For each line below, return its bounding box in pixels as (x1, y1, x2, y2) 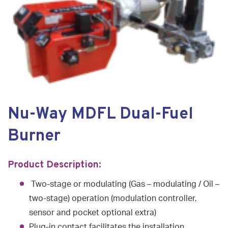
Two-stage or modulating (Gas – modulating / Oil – (29, 180, 219, 188)
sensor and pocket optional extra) (29, 208, 156, 217)
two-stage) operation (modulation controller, (29, 194, 197, 203)
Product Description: (8, 158, 104, 171)
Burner (8, 126, 61, 147)
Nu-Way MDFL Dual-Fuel (8, 104, 193, 125)
